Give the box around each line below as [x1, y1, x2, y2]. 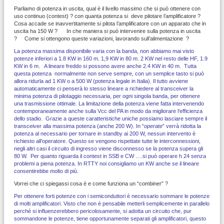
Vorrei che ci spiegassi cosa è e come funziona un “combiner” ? [14, 180, 168, 186]
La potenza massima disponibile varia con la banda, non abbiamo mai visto [14, 47, 194, 54]
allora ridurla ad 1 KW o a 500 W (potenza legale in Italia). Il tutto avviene [14, 77, 188, 84]
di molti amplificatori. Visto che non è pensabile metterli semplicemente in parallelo [14, 200, 209, 206]
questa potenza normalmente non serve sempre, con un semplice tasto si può [14, 70, 204, 76]
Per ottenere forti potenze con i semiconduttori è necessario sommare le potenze [14, 192, 209, 199]
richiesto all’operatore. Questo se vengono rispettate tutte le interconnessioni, [14, 137, 200, 144]
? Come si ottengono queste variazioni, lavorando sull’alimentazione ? [14, 35, 189, 41]
